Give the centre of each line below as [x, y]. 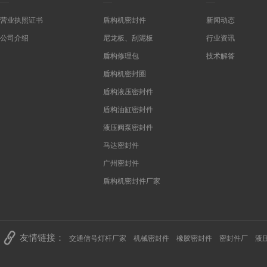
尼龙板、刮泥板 [128, 38]
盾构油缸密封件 [128, 110]
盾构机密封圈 [125, 74]
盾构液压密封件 [128, 92]
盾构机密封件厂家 [132, 181]
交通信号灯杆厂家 [98, 238]
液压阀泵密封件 [128, 128]
